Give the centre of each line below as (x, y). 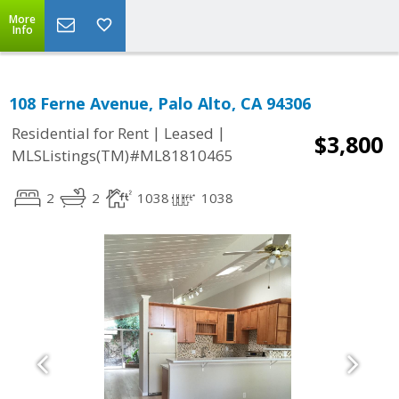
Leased (189, 134)
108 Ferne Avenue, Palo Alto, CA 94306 (160, 103)
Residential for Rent (80, 134)
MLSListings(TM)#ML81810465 (122, 156)
